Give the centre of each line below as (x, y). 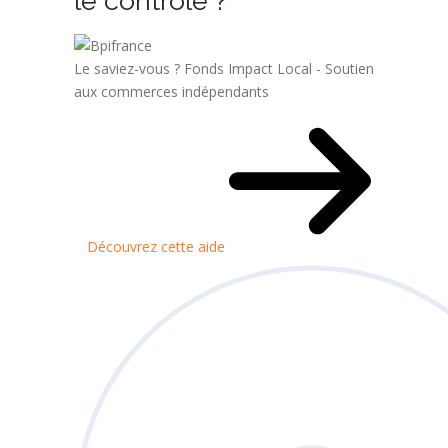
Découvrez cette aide (158, 246)
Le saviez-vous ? (129, 68)
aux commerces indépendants (171, 91)
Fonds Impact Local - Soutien (279, 68)
